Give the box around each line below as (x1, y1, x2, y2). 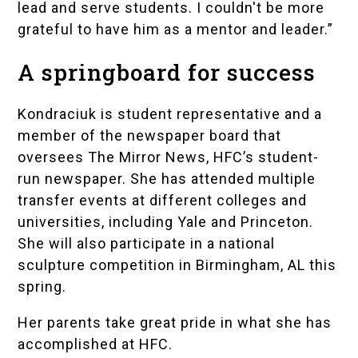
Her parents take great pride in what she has (18, 314, 332, 332)
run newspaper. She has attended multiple (18, 170, 316, 188)
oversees (18, 149, 89, 166)
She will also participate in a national (18, 235, 276, 253)
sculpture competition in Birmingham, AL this (18, 257, 337, 274)
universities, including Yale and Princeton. (18, 213, 314, 231)
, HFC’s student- (206, 149, 320, 166)
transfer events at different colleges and (18, 192, 308, 209)
